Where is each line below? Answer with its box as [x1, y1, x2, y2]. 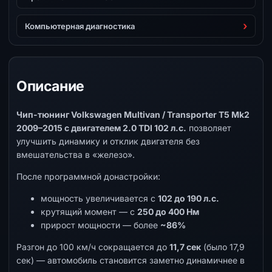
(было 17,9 [201, 242, 245, 252]
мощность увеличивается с [41, 193, 158, 203]
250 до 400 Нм [137, 206, 199, 217]
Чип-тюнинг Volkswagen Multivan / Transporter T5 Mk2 [16, 109, 250, 120]
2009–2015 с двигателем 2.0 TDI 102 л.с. [16, 123, 186, 133]
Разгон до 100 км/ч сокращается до [16, 242, 169, 252]
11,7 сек [169, 242, 201, 252]
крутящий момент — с [41, 206, 137, 217]
